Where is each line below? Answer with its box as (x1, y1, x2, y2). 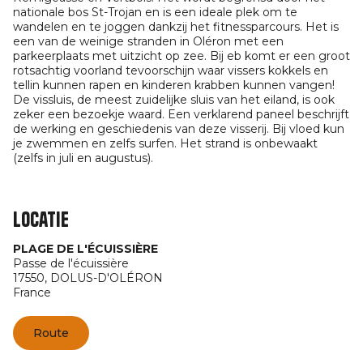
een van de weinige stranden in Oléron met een (13, 34, 284, 49)
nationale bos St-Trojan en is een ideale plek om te (13, 5, 297, 19)
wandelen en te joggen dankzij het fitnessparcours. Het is (13, 19, 339, 34)
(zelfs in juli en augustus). (13, 151, 153, 165)
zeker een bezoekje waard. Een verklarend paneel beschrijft (13, 107, 349, 122)
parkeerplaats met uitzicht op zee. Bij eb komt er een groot (13, 49, 350, 63)
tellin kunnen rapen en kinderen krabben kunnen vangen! (13, 78, 335, 92)
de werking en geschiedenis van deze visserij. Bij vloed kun (13, 122, 344, 136)
